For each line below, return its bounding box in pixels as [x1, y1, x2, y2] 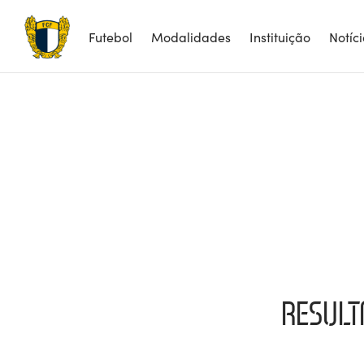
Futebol [89, 27, 132, 45]
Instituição [249, 27, 310, 45]
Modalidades [151, 27, 231, 45]
